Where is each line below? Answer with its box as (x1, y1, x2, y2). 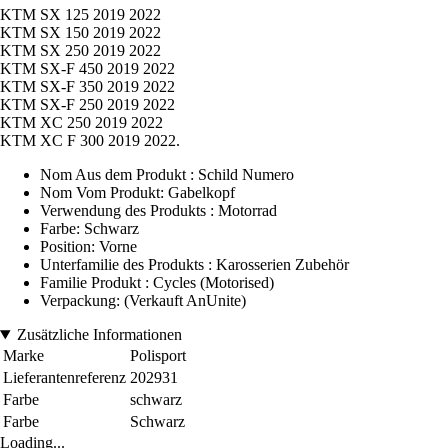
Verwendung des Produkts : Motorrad (40, 202, 277, 220)
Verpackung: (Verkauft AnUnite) (40, 292, 246, 310)
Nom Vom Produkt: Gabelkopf (40, 184, 235, 202)
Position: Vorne (40, 238, 137, 256)
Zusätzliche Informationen (16, 326, 182, 344)
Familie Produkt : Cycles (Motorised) (40, 274, 274, 292)
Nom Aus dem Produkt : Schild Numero (40, 166, 294, 184)
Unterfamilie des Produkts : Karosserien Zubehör (40, 256, 349, 274)
